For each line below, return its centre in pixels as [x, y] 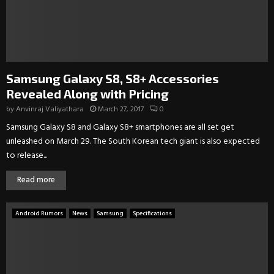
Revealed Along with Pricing [87, 93]
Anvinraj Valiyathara [50, 109]
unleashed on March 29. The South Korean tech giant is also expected [133, 141]
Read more [36, 180]
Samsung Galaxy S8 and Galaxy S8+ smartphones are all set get [120, 127]
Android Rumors [39, 213]
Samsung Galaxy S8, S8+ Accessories [113, 78]
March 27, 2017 [121, 109]
